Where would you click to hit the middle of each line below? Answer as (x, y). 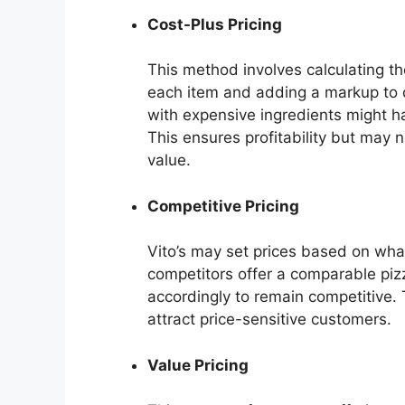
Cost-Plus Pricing (215, 24)
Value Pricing (198, 365)
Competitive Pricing (223, 206)
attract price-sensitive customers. (269, 320)
